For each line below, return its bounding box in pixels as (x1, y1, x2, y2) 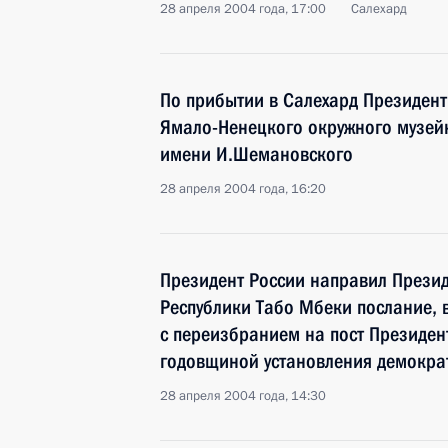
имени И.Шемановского (160, 142, 353, 166)
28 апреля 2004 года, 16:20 (160, 180, 326, 198)
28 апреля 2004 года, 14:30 (160, 387, 326, 405)
